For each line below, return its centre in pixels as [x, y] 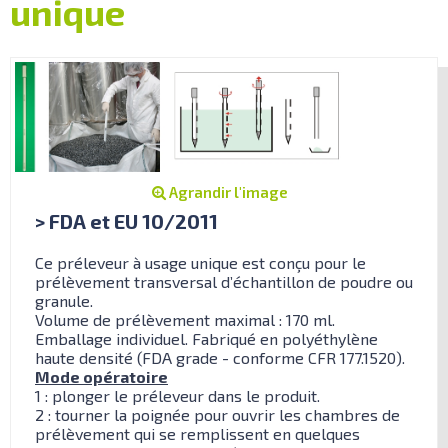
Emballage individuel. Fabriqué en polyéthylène [206, 338]
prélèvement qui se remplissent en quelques [197, 433]
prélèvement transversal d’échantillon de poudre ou [224, 281]
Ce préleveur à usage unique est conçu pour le [200, 262]
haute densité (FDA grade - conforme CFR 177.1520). [220, 357]
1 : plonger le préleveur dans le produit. [177, 395]
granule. [64, 300]
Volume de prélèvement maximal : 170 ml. [185, 319]
